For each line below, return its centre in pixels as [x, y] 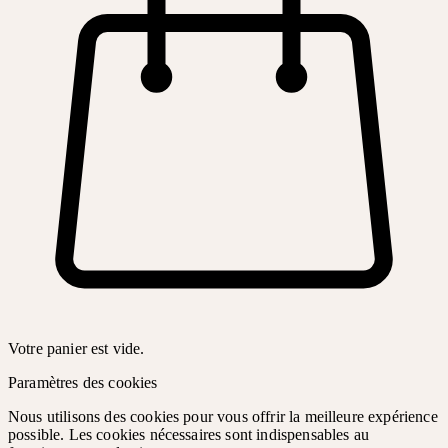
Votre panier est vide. [76, 348]
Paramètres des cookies [83, 382]
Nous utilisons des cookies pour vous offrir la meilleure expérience [223, 416]
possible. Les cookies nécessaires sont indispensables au [188, 434]
